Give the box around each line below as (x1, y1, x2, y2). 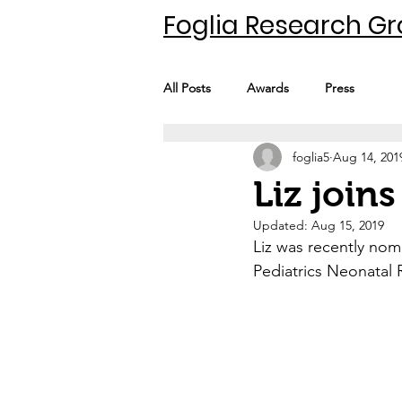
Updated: (253, 217, 311, 233)
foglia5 (293, 148, 329, 165)
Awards (247, 79, 289, 96)
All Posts (163, 79, 211, 96)
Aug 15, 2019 (311, 217, 384, 233)
